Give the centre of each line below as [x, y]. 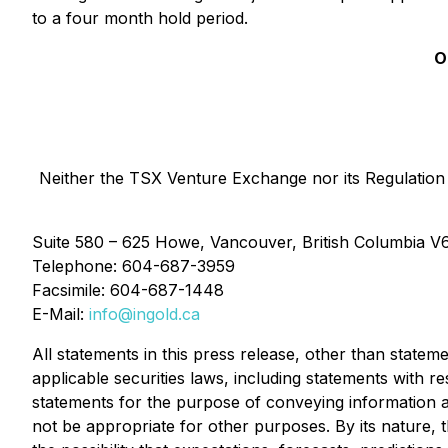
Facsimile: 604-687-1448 [128, 290]
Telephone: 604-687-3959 [133, 266]
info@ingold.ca [144, 314]
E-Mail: [60, 314]
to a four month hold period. [140, 18]
